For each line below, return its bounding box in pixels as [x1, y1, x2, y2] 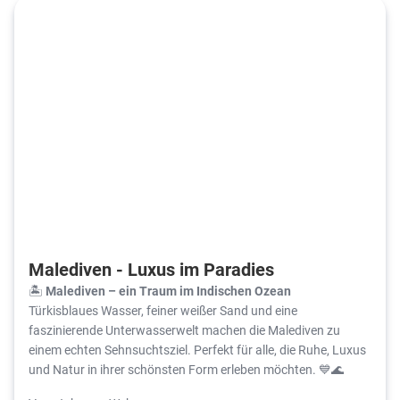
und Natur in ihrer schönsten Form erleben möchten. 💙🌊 [29, 360, 344, 378]
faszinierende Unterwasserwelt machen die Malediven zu [29, 321, 340, 338]
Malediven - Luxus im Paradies [29, 256, 274, 280]
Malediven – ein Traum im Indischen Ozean [46, 281, 291, 299]
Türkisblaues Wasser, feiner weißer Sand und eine [29, 301, 297, 319]
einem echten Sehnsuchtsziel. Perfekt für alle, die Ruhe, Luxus [29, 340, 366, 358]
